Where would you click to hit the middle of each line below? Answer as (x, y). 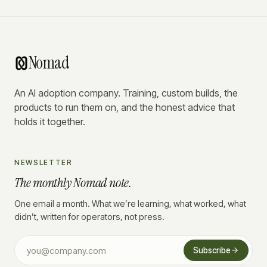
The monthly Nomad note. (73, 183)
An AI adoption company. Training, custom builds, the (126, 93)
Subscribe (212, 250)
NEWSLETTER (44, 162)
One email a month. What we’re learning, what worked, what (130, 204)
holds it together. (50, 122)
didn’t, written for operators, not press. (89, 217)
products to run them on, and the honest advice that (125, 107)
